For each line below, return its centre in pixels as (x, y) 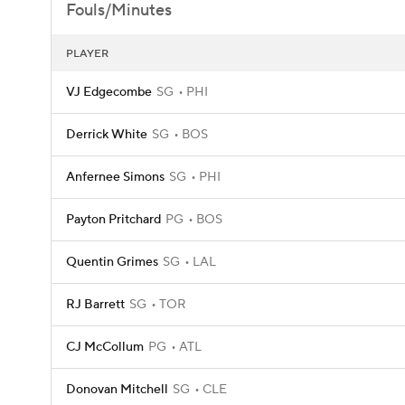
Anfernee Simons (115, 177)
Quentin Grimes (112, 262)
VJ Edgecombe (109, 92)
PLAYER (87, 54)
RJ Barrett (95, 305)
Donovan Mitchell (117, 390)
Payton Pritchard (113, 220)
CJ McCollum (105, 347)
